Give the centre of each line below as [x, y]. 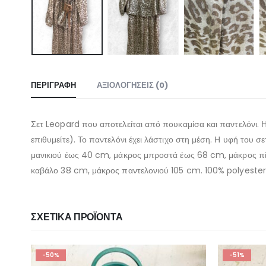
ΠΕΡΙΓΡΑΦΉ [53, 85]
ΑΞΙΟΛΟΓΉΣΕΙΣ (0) [132, 85]
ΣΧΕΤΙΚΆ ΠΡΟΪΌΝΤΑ [77, 217]
